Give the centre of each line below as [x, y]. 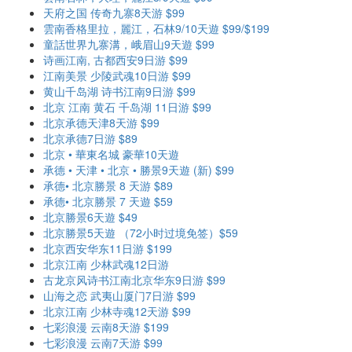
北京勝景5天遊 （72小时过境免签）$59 [141, 233]
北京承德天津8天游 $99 [101, 123]
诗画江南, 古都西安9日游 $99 [115, 60]
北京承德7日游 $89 [90, 138]
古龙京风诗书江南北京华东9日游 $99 [134, 280]
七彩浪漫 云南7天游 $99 [103, 343]
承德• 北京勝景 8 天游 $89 [108, 185]
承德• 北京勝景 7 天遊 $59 [108, 201]
